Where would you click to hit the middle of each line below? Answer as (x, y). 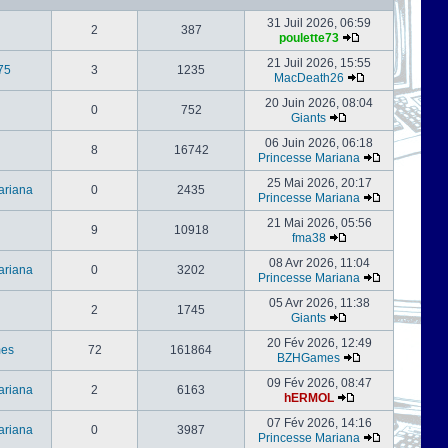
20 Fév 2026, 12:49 (319, 343)
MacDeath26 (308, 78)
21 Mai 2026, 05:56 (319, 223)
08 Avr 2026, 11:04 (319, 263)
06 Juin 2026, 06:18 (319, 143)
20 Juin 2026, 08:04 (319, 103)
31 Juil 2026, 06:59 (319, 23)
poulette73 (308, 38)
